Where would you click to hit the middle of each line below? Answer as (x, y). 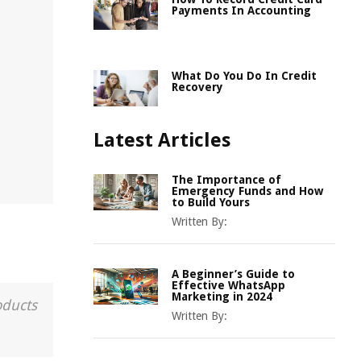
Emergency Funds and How (247, 191)
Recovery (197, 87)
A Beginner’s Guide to (233, 274)
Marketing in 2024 (222, 297)
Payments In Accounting (241, 10)
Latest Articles (162, 140)
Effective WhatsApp (228, 285)
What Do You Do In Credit (244, 76)
